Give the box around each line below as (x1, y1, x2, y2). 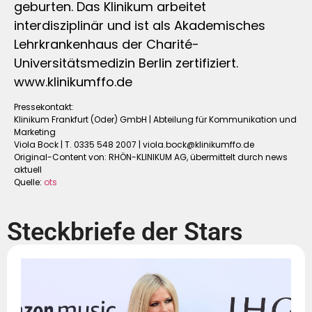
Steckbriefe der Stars (7, 217, 243, 247)
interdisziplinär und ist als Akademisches (14, 16, 265, 34)
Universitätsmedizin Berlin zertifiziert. (14, 54, 238, 72)
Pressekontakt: (14, 100, 74, 113)
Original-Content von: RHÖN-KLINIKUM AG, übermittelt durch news (14, 150, 288, 163)
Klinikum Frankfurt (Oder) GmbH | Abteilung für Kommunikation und (14, 113, 297, 125)
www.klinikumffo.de (14, 72, 132, 91)
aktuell (14, 163, 42, 175)
